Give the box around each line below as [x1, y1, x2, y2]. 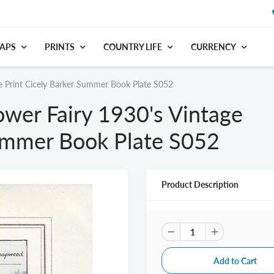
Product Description [161, 179, 239, 190]
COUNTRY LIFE [103, 42, 162, 52]
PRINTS [45, 42, 75, 52]
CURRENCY [191, 42, 236, 52]
